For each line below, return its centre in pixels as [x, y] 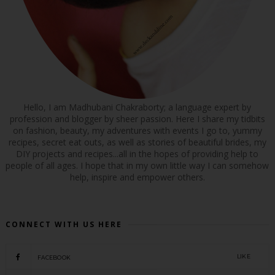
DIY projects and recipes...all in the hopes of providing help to [137, 153]
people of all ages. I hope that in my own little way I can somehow [137, 165]
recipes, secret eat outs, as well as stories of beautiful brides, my [137, 142]
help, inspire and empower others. [137, 177]
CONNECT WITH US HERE [64, 224]
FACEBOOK [54, 257]
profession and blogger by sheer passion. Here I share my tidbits [137, 118]
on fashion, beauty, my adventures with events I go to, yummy [137, 130]
